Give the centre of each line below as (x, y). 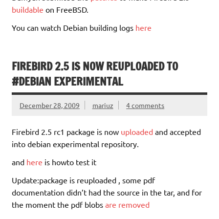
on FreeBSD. (66, 10)
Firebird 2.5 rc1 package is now (66, 132)
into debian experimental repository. (75, 144)
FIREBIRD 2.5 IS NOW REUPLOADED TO (95, 66)
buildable (28, 10)
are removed (127, 205)
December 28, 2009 (50, 105)
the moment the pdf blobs (58, 205)
